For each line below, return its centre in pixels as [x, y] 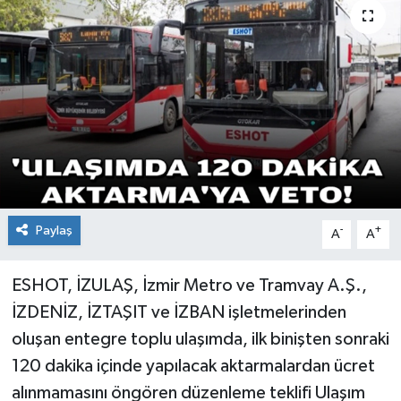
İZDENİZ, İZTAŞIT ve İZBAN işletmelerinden [179, 312]
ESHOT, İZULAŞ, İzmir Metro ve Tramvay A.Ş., [189, 285]
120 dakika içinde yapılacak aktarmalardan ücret [193, 366]
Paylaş [54, 230]
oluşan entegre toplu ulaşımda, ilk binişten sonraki [200, 339]
